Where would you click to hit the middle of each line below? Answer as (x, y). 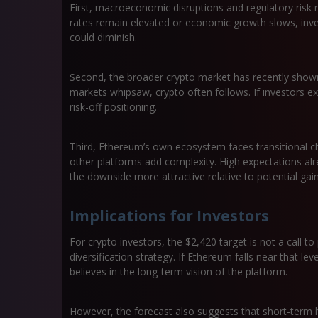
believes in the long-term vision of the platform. (179, 272)
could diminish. (103, 37)
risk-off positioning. (113, 107)
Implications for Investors (169, 216)
